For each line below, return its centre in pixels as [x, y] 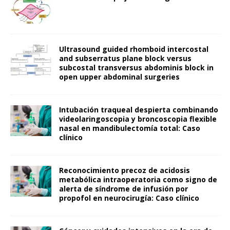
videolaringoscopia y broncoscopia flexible [138, 119]
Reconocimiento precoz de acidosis [124, 170]
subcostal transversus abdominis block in [136, 67]
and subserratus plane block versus [125, 58]
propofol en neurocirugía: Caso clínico [129, 198]
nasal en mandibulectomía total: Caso [130, 128]
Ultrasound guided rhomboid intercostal [134, 49]
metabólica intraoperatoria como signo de [138, 179]
